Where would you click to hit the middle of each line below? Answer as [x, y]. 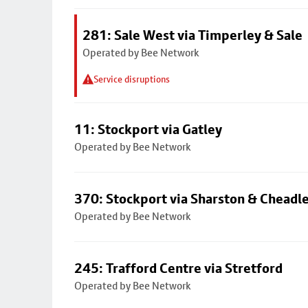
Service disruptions [132, 79]
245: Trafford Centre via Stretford [178, 268]
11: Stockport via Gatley [148, 129]
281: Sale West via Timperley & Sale [192, 35]
